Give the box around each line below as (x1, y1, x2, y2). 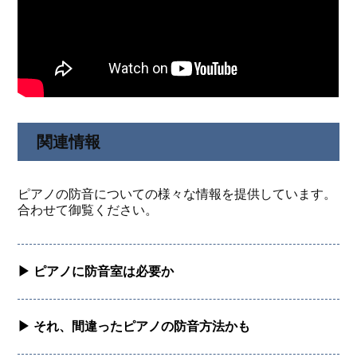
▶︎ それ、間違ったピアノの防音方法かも (18, 319, 251, 333)
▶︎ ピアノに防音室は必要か (18, 264, 175, 278)
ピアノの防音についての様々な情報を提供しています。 (18, 186, 337, 201)
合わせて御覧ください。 (18, 202, 159, 217)
